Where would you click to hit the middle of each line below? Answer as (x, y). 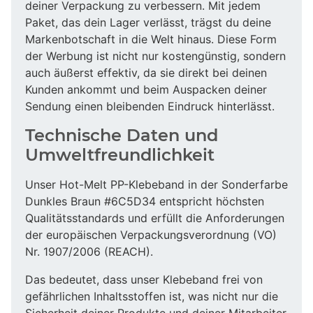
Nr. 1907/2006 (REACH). (89, 251)
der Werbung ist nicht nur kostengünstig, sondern (155, 56)
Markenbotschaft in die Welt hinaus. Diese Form (151, 39)
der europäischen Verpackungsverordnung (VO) (151, 234)
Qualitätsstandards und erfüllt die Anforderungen (155, 218)
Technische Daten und (122, 135)
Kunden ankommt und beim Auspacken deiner (146, 89)
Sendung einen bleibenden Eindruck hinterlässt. (150, 106)
